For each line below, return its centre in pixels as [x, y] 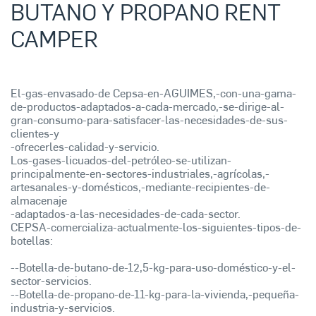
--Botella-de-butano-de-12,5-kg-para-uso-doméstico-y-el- [153, 267]
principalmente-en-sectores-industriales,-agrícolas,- [140, 174]
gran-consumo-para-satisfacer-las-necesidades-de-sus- [149, 120]
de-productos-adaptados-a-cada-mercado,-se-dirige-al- [147, 107]
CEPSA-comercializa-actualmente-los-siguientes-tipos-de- [156, 227]
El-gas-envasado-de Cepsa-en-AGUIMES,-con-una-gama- [153, 93]
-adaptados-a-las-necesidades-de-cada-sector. [126, 214]
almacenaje [39, 200]
